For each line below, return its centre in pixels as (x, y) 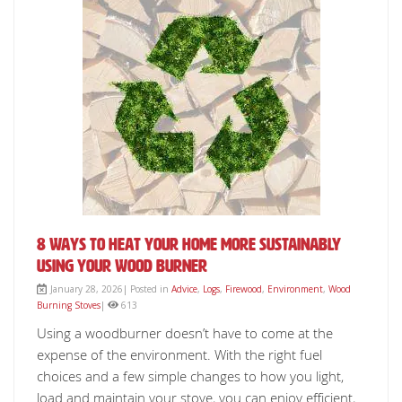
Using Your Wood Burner (122, 266)
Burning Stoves (69, 305)
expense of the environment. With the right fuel (179, 354)
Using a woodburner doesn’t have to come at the (185, 333)
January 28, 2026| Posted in (109, 289)
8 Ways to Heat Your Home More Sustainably (189, 244)
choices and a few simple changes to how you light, (190, 376)
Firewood (244, 289)
